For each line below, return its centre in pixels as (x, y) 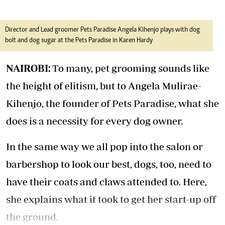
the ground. (32, 217)
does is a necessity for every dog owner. (94, 121)
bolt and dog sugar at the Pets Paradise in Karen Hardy (79, 41)
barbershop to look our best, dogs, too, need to (109, 164)
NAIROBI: (29, 68)
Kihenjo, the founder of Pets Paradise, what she (113, 103)
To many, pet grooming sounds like (131, 68)
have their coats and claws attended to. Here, (106, 182)
